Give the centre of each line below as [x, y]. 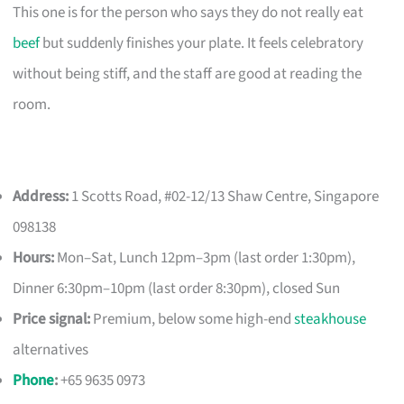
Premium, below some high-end [193, 320]
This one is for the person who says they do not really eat [188, 13]
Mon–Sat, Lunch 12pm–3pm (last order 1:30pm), [205, 258]
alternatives [51, 350]
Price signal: [52, 320]
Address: [41, 197]
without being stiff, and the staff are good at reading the [188, 74]
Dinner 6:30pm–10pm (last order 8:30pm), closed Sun [177, 289]
